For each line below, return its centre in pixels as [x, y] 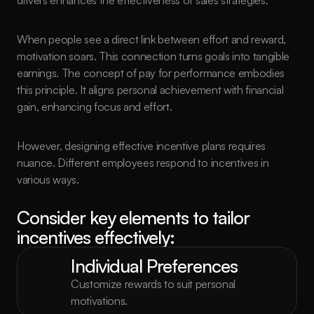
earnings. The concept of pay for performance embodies [151, 73]
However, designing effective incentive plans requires [142, 146]
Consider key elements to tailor [133, 217]
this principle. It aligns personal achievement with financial [150, 90]
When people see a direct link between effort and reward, [152, 39]
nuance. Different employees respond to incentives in [143, 163]
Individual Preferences [155, 266]
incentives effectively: [96, 237]
